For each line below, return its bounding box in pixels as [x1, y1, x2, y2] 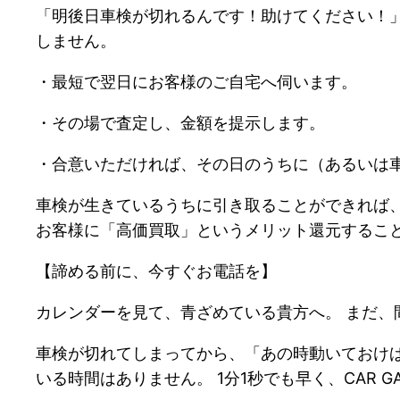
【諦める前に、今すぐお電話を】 [36, 261, 277, 280]
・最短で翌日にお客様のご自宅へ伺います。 [36, 71, 357, 91]
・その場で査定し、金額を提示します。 [36, 112, 325, 132]
